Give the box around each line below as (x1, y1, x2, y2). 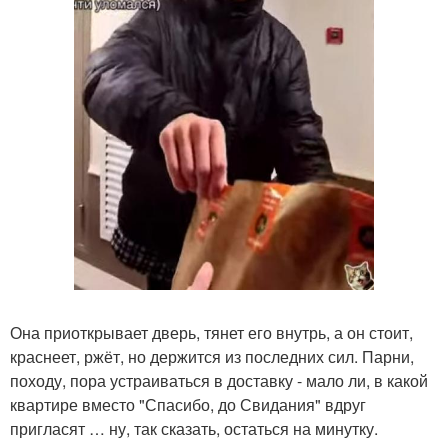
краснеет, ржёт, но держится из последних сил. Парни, (10, 345, 414, 368)
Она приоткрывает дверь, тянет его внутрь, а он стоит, (10, 321, 413, 344)
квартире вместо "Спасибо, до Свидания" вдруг (10, 393, 366, 416)
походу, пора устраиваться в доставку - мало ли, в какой (10, 369, 428, 392)
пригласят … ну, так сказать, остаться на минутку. (10, 417, 378, 440)
